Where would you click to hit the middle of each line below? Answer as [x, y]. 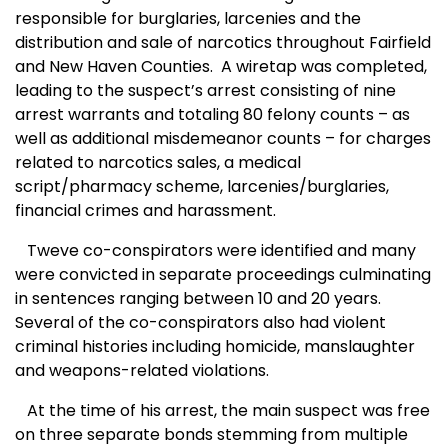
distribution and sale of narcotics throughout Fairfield [223, 43]
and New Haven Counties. [114, 67]
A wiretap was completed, [324, 67]
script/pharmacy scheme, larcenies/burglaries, [202, 187]
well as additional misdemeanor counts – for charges [223, 139]
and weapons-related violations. [142, 371]
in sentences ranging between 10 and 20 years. [198, 299]
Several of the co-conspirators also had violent [200, 323]
